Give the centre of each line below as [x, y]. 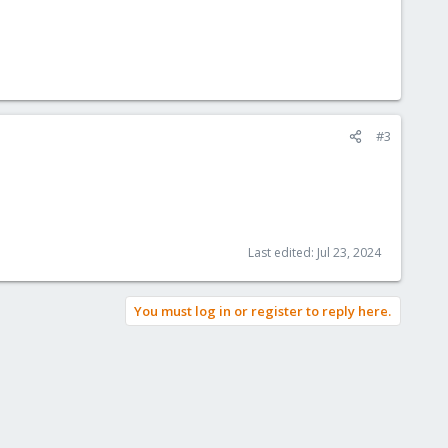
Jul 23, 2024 [349, 252]
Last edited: [282, 252]
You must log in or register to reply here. [262, 311]
